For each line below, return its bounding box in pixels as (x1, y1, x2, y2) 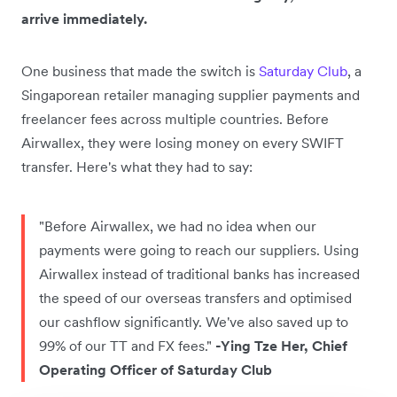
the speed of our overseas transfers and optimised (39, 288, 352, 307)
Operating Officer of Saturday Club (39, 360, 272, 378)
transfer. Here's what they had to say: (21, 157, 253, 175)
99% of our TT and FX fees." (39, 336, 215, 354)
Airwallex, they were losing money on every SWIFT (21, 133, 344, 152)
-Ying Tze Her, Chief (215, 336, 347, 354)
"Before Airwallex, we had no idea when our (39, 216, 316, 235)
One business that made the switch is (21, 61, 259, 80)
